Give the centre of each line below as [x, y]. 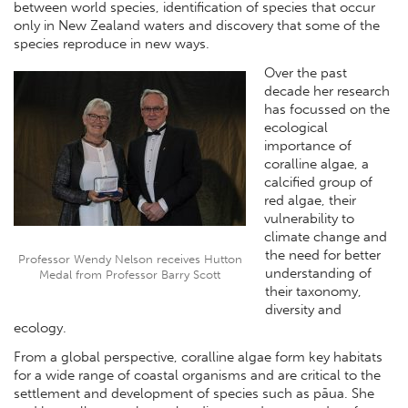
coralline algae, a [316, 164]
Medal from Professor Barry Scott [130, 275]
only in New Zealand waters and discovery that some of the [197, 26]
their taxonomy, [313, 292]
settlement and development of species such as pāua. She [194, 393]
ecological [296, 128]
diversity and [303, 310]
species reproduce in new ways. [112, 44]
